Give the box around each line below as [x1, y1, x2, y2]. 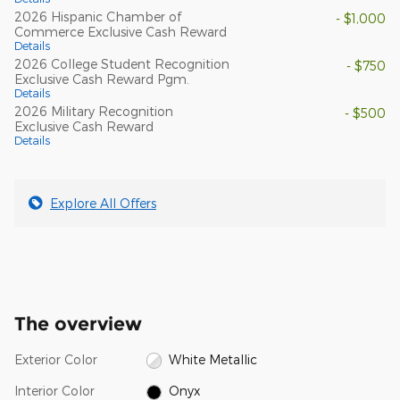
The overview [14, 312, 142, 335]
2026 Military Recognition [14, 103, 173, 119]
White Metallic [169, 351, 258, 367]
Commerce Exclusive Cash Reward [14, 23, 227, 39]
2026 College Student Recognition [14, 55, 229, 71]
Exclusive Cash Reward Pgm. [14, 71, 189, 87]
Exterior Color [14, 351, 97, 367]
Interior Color [14, 382, 95, 398]
